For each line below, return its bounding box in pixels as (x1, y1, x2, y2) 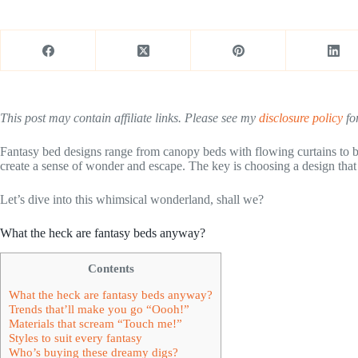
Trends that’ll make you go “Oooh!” (9, 301, 189, 316)
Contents (87, 261, 134, 275)
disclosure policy (259, 111, 343, 125)
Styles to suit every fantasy (9, 330, 142, 344)
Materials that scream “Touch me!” (9, 316, 182, 330)
